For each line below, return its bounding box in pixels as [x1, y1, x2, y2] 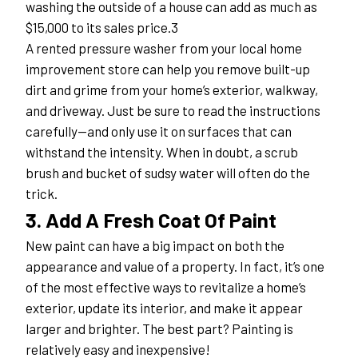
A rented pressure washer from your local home [26, 39, 302, 56]
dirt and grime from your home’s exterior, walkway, [26, 81, 318, 97]
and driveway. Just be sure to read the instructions [26, 101, 320, 118]
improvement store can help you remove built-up [26, 60, 310, 77]
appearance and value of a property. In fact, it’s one [26, 257, 324, 274]
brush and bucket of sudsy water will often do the [26, 164, 310, 181]
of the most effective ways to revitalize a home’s [26, 278, 306, 295]
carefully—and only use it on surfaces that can [26, 122, 292, 139]
